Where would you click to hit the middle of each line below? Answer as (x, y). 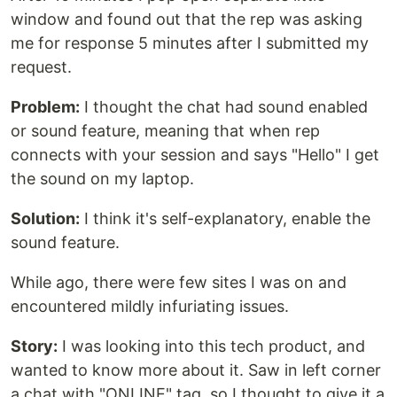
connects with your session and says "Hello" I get (195, 155)
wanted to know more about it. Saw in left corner (196, 370)
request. (41, 67)
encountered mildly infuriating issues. (150, 307)
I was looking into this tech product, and (211, 346)
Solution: (45, 219)
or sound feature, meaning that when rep (165, 131)
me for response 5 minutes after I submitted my (190, 43)
